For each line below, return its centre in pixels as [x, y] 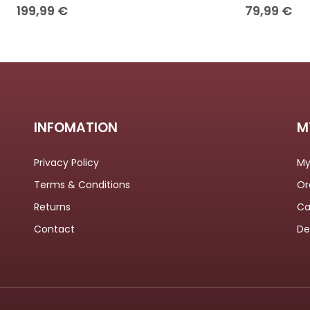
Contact [54, 229]
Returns [52, 207]
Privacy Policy [66, 163]
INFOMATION [75, 128]
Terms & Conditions [82, 185]
